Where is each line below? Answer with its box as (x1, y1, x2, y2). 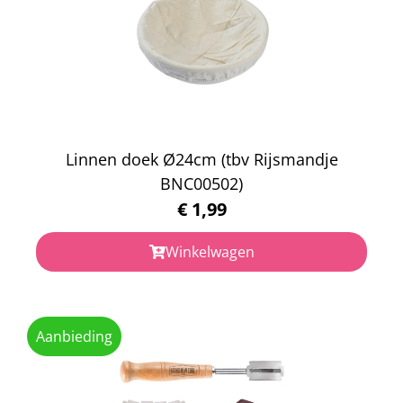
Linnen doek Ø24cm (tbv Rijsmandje (65, 148, 338, 170)
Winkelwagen (165, 241, 255, 262)
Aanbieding (36, 326, 112, 346)
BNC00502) (160, 172, 243, 194)
